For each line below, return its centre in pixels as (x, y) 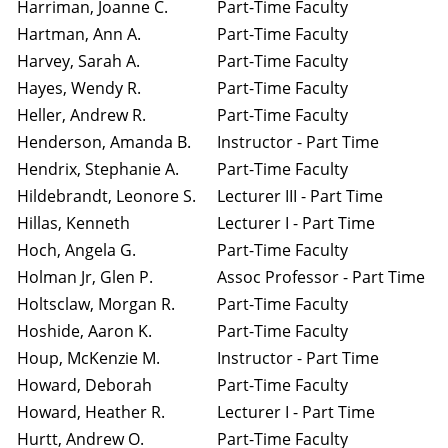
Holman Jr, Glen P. (85, 277)
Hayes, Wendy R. (79, 88)
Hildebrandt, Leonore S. (106, 196)
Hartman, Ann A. (79, 34)
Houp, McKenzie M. (88, 358)
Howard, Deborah (84, 385)
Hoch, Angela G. (76, 250)
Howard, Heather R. (91, 412)
